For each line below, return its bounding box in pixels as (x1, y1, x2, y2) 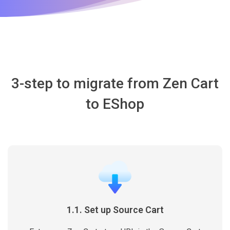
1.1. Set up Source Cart (66, 204, 164, 215)
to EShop (86, 95, 144, 112)
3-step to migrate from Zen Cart (11, 75, 219, 92)
